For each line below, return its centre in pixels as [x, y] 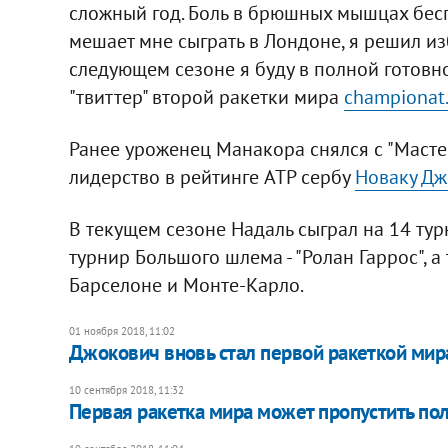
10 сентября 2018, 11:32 [126, 389]
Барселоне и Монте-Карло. [186, 284]
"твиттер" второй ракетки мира [206, 96]
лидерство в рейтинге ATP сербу [211, 176]
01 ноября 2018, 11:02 [121, 330]
